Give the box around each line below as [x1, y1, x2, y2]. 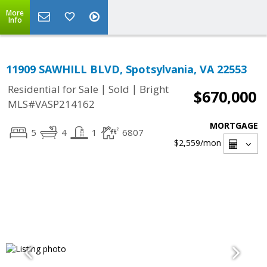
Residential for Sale [8, 82, 98, 97]
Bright [139, 82, 169, 97]
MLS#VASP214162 [8, 97, 95, 111]
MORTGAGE [210, 120, 258, 131]
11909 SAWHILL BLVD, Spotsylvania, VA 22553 [6, 62, 247, 76]
